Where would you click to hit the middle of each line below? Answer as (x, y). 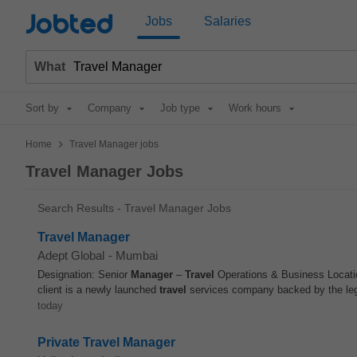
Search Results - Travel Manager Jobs (134, 208)
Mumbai (137, 255)
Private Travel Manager (106, 342)
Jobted (69, 25)
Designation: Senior (84, 275)
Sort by (42, 108)
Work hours (255, 108)
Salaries (228, 21)
